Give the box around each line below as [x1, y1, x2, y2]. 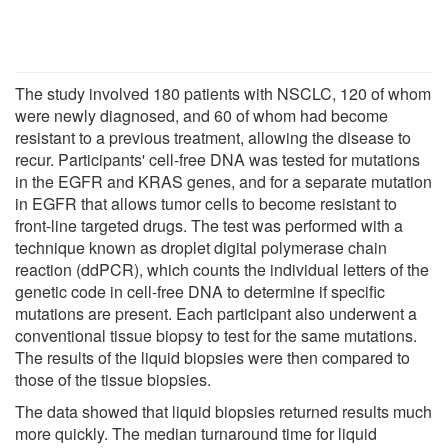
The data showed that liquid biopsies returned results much [15, 399, 432, 423]
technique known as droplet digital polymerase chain [15, 235, 387, 259]
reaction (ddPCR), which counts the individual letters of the [15, 257, 429, 281]
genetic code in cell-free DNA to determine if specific [15, 279, 385, 303]
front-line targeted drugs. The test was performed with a [15, 213, 403, 237]
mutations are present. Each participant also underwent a [15, 301, 417, 325]
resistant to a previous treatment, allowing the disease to [15, 125, 411, 149]
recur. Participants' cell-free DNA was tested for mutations [15, 147, 420, 171]
